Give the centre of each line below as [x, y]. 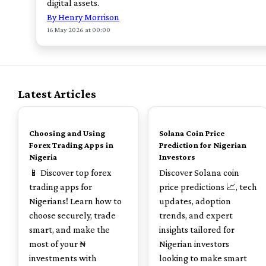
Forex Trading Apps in [71, 145]
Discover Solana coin [199, 172]
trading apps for [61, 187]
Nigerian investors [194, 244]
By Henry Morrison [83, 17]
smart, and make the [69, 229]
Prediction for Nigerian [203, 145]
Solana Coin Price [192, 133]
